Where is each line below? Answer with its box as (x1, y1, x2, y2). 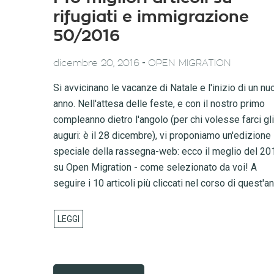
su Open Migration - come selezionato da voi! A (53, 161, 257, 173)
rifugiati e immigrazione (53, 9, 249, 25)
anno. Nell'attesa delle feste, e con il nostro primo (53, 98, 265, 109)
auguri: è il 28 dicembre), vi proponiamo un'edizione (53, 130, 271, 141)
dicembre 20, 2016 (53, 59, 139, 68)
